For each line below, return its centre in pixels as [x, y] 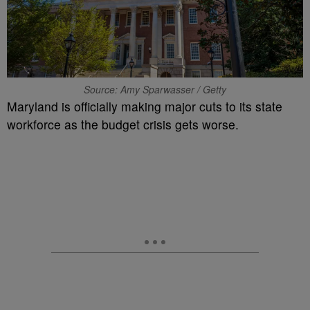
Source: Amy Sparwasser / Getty [155, 89]
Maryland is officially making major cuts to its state [145, 106]
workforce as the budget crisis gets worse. [123, 124]
